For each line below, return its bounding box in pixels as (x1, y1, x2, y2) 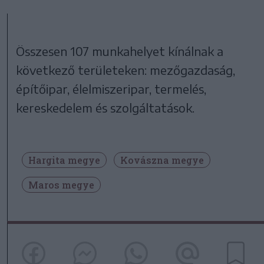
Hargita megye (28, 154, 100, 167)
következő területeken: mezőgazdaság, (16, 62, 236, 78)
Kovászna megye (120, 154, 204, 167)
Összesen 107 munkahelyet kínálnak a (16, 44, 224, 59)
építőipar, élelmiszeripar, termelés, (16, 81, 207, 97)
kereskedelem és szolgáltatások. (16, 100, 195, 115)
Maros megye (28, 179, 94, 192)
